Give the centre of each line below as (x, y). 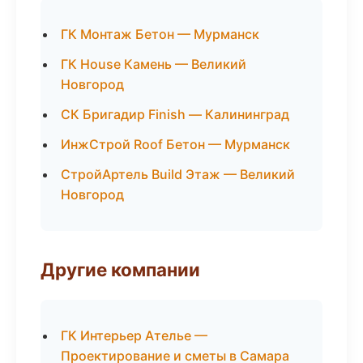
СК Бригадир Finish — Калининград (175, 114)
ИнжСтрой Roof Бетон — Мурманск (175, 144)
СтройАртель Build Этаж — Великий (178, 174)
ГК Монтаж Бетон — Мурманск (160, 34)
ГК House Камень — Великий (154, 64)
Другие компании (120, 269)
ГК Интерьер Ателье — (134, 335)
